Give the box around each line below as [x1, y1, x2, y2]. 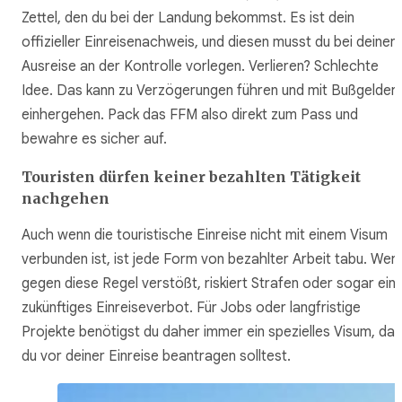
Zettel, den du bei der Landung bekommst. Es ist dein [22, 8, 354, 27]
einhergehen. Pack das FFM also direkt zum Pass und [22, 105, 358, 124]
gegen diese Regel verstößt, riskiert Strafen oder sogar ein [22, 274, 396, 293]
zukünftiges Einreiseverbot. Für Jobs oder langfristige [22, 298, 361, 317]
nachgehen [22, 188, 109, 207]
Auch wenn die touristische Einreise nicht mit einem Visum [22, 225, 388, 244]
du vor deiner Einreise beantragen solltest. [22, 346, 291, 365]
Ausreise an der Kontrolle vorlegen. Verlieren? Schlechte [22, 57, 379, 75]
